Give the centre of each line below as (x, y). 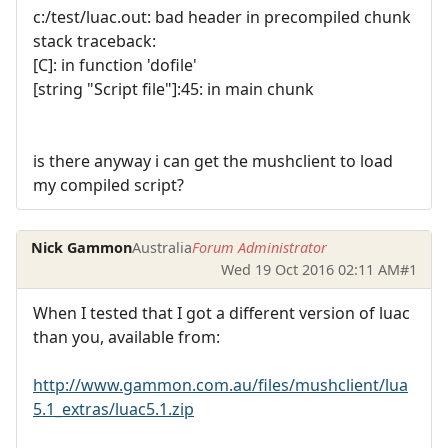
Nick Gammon (82, 248)
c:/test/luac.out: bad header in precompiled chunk (222, 16)
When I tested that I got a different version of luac (221, 312)
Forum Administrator (260, 248)
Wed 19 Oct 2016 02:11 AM (310, 270)
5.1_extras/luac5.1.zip (113, 408)
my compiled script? (108, 184)
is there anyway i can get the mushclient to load (213, 160)
